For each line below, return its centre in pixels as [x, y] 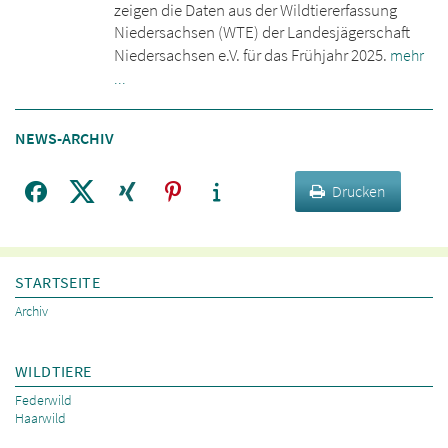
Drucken [359, 190]
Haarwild [40, 417]
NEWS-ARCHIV [64, 137]
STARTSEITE [57, 281]
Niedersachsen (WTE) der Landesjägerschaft [261, 32]
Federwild [43, 399]
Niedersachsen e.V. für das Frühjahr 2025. [251, 55]
